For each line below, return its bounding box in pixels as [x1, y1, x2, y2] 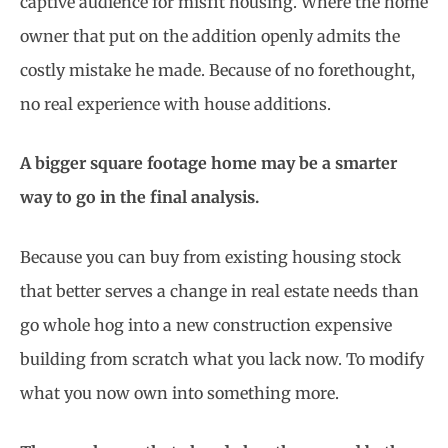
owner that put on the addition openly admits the [20, 25, 400, 46]
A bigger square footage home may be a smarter [20, 153, 397, 174]
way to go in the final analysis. [20, 187, 259, 208]
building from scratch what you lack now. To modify [20, 348, 424, 369]
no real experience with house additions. [20, 93, 331, 114]
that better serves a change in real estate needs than [20, 280, 419, 301]
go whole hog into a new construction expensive [20, 314, 392, 335]
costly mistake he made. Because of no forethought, [20, 59, 415, 80]
